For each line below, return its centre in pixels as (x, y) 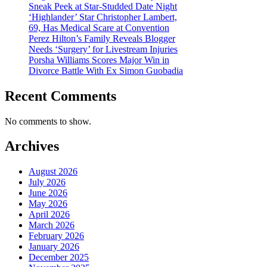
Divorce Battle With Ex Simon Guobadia (106, 70)
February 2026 (56, 236)
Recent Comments (60, 96)
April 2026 (49, 215)
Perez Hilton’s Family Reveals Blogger (102, 38)
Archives (32, 146)
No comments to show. (48, 121)
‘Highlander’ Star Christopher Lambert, (103, 17)
